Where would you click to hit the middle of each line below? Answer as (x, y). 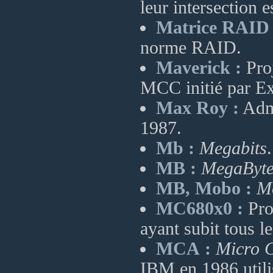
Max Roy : (197, 108)
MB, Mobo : (204, 188)
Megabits (233, 148)
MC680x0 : (200, 208)
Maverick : (199, 68)
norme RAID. (191, 48)
